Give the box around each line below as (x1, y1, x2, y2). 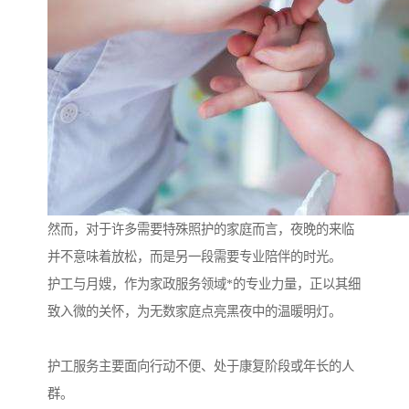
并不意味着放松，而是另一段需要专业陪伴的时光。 (47, 249, 341, 265)
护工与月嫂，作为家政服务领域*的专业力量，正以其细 (47, 277, 361, 292)
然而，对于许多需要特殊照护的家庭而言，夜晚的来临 (47, 222, 354, 237)
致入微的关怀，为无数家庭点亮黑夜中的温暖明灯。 (47, 304, 341, 320)
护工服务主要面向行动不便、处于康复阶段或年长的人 (47, 359, 354, 374)
